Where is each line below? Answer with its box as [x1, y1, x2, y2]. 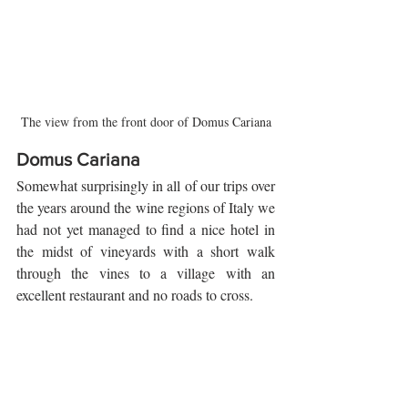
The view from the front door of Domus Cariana [20, 113, 271, 131]
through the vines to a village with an [16, 263, 275, 283]
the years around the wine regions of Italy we [16, 198, 275, 218]
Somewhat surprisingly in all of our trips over [16, 176, 275, 196]
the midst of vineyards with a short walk [16, 241, 275, 261]
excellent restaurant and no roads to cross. [16, 285, 257, 305]
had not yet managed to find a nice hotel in [16, 219, 275, 240]
